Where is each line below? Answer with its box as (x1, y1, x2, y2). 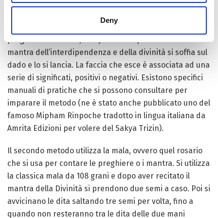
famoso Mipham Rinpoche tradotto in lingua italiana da (7, 111, 205, 120)
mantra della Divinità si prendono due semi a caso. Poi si (7, 184, 210, 193)
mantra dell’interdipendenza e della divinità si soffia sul (7, 48, 207, 57)
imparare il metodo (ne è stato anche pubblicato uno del (7, 98, 210, 108)
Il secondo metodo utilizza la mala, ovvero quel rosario (7, 146, 202, 155)
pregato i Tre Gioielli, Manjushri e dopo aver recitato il (7, 35, 200, 44)
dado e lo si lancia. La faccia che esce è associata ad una (7, 60, 210, 70)
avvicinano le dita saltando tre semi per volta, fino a (7, 197, 193, 206)
